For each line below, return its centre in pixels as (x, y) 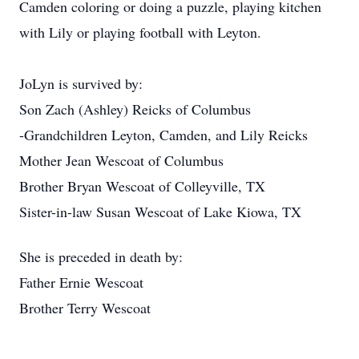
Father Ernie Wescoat (81, 282)
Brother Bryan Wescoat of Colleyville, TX (142, 186)
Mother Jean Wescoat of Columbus (121, 160)
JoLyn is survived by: (81, 83)
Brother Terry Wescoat (85, 308)
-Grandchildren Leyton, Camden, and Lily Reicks (163, 135)
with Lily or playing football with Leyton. (140, 32)
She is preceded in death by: (101, 256)
